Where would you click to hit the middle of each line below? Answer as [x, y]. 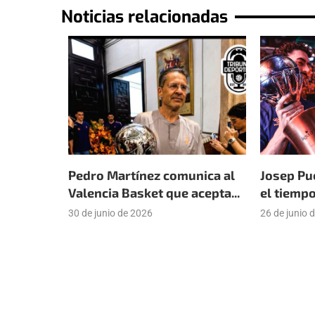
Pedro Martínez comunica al [152, 175]
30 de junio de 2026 [110, 213]
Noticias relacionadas [144, 17]
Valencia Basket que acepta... [154, 193]
